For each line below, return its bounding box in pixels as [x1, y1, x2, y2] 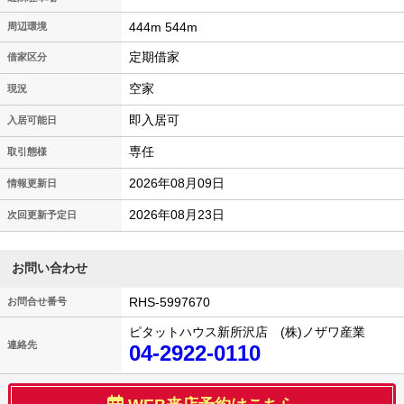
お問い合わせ [12, 261, 88, 276]
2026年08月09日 [129, 176, 225, 191]
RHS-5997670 [129, 295, 210, 310]
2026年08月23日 [129, 207, 225, 223]
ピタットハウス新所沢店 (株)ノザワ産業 [129, 325, 365, 340]
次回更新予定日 [7, 209, 77, 221]
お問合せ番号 [7, 296, 67, 308]
